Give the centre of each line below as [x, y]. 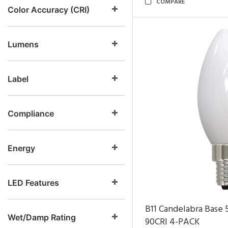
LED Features [33, 183]
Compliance [31, 113]
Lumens [23, 44]
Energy [21, 148]
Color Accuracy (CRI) [49, 10]
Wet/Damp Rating [42, 217]
